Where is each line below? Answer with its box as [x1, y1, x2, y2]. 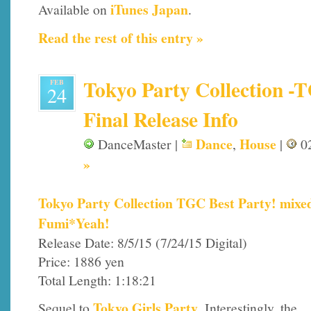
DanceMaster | [94, 134, 181, 153]
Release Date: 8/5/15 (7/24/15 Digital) [38, 233, 247, 252]
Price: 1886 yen [38, 251, 124, 271]
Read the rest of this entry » [38, 28, 203, 49]
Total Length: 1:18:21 [38, 270, 156, 289]
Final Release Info [83, 103, 238, 134]
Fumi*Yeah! [38, 212, 110, 233]
